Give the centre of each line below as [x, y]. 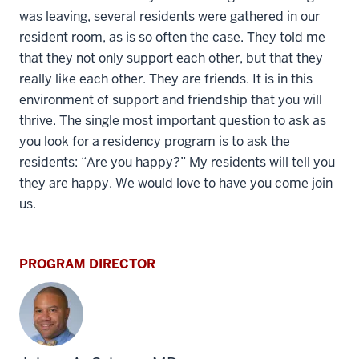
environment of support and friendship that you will [171, 100]
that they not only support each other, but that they [171, 58]
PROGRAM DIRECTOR [87, 264]
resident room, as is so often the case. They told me [172, 37]
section [313, 333]
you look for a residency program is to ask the [155, 141]
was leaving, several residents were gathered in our [169, 16]
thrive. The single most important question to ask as [173, 121]
